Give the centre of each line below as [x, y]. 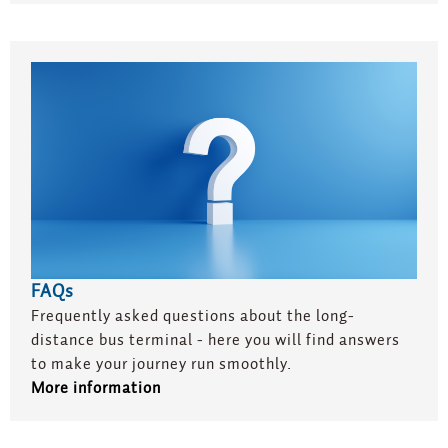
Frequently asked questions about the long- [192, 316]
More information [95, 388]
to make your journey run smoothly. [161, 364]
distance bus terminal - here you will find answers [215, 340]
